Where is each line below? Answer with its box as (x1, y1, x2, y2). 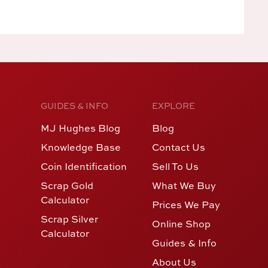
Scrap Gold (40, 178, 93, 192)
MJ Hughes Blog (40, 121, 120, 135)
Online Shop (151, 217, 211, 230)
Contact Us (151, 140, 205, 154)
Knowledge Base (40, 140, 121, 154)
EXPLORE (151, 99, 195, 111)
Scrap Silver (40, 212, 98, 226)
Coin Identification (40, 159, 127, 173)
